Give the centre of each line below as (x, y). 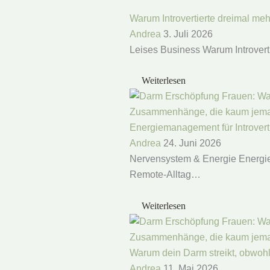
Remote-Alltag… (165, 175)
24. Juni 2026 (192, 143)
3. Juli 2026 (188, 34)
